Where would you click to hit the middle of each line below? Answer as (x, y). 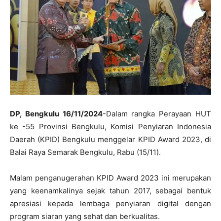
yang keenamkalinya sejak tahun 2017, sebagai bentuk (110, 191)
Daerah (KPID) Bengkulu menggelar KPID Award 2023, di (110, 140)
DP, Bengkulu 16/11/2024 (56, 114)
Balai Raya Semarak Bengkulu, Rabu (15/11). (85, 152)
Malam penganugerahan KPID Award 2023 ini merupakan (110, 178)
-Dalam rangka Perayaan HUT (157, 114)
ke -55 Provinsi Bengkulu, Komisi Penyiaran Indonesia (110, 127)
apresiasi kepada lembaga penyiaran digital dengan (110, 204)
